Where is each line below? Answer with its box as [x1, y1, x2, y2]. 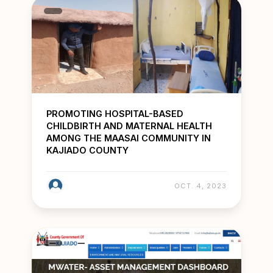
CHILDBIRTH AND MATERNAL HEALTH [46, 121, 212, 132]
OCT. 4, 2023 [174, 182, 227, 191]
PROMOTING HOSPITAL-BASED [46, 108, 183, 119]
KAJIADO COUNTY [46, 145, 129, 156]
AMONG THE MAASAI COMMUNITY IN [46, 133, 211, 144]
